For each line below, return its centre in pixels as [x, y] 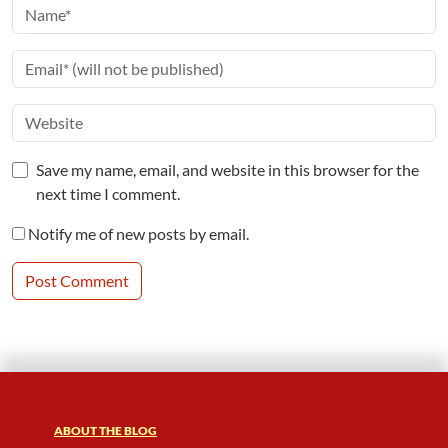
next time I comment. [108, 193]
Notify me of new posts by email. [138, 233]
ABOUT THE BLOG [105, 430]
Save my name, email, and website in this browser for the [227, 169]
